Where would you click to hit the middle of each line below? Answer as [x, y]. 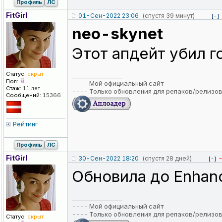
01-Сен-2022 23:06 [109, 16]
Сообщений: [24, 95]
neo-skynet [117, 34]
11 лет [31, 88]
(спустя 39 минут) [168, 16]
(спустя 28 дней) [167, 159]
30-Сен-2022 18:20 [109, 159]
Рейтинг [26, 124]
